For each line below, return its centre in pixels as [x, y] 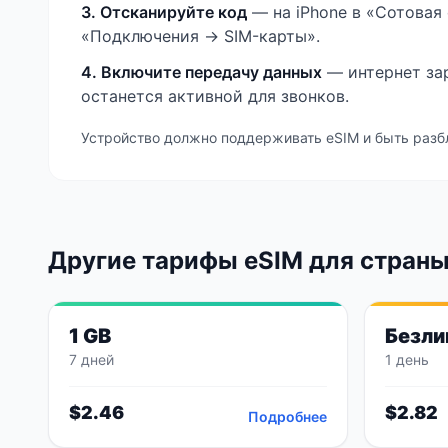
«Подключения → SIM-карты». [200, 36]
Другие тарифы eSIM [178, 260]
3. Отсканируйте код [164, 12]
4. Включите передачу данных [201, 72]
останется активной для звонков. [215, 96]
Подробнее [287, 416]
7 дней [91, 359]
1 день [407, 359]
